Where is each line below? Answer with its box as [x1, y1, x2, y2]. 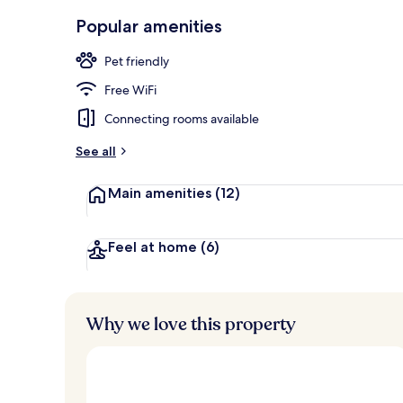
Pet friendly [104, 52, 169, 69]
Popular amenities [76, 14, 222, 37]
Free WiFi [104, 81, 157, 98]
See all [76, 142, 116, 159]
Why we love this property [86, 311, 296, 336]
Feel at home [108, 237, 197, 255]
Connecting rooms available [104, 110, 259, 127]
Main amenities [108, 184, 211, 201]
